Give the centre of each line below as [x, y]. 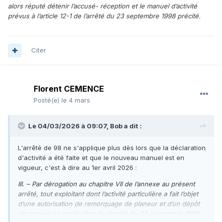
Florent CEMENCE [69, 89]
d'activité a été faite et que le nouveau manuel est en [101, 158]
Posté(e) [48, 100]
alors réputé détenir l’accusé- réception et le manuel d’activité [103, 6]
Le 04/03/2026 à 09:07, [69, 126]
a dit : [132, 126]
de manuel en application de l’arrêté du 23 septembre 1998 [108, 214]
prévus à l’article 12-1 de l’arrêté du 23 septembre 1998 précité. [104, 16]
